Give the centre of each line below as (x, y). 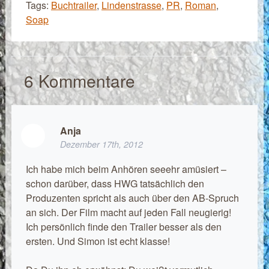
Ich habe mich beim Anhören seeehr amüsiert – (126, 169)
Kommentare (84, 80)
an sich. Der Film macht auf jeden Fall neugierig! (128, 212)
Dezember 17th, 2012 (101, 144)
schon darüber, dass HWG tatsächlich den (115, 183)
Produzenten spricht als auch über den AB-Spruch (132, 198)
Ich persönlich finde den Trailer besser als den (123, 226)
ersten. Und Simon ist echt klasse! (98, 241)
